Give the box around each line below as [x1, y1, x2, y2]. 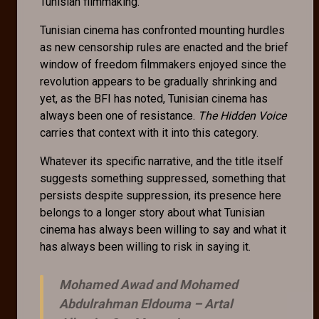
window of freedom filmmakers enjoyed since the [40, 58, 286, 72]
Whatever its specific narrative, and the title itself [40, 155, 283, 169]
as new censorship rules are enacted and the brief [40, 41, 288, 55]
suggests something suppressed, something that [40, 172, 286, 186]
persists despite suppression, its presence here [40, 189, 281, 203]
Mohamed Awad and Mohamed [59, 277, 238, 293]
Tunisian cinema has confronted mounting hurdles [40, 23, 285, 38]
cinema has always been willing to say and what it [40, 223, 286, 237]
